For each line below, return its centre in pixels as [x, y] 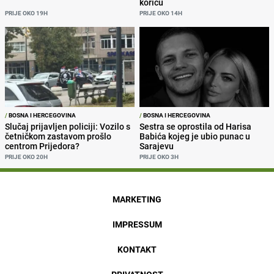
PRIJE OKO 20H [26, 156]
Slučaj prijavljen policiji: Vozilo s [68, 126]
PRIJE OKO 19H [26, 13]
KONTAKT [137, 249]
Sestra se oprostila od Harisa [195, 126]
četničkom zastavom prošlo [58, 136]
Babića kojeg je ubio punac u [195, 136]
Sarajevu [157, 146]
